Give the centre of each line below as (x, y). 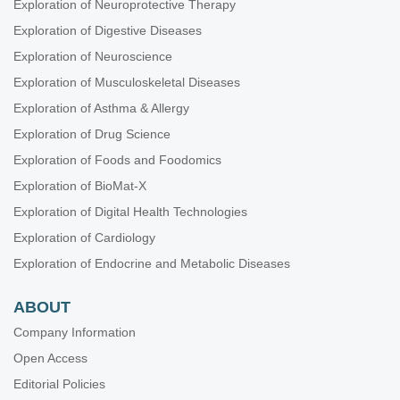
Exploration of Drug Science (92, 134)
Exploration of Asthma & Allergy (101, 108)
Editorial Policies (59, 384)
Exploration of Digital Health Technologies (130, 212)
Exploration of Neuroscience (93, 56)
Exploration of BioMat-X (80, 186)
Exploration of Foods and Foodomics (117, 160)
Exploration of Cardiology (84, 237)
